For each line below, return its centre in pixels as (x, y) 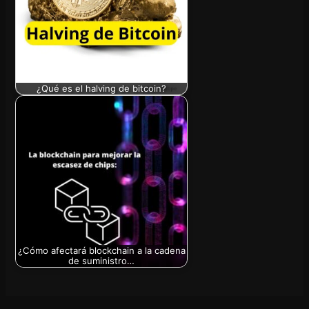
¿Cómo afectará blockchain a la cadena (101, 251)
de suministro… (102, 261)
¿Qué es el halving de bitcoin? (102, 89)
